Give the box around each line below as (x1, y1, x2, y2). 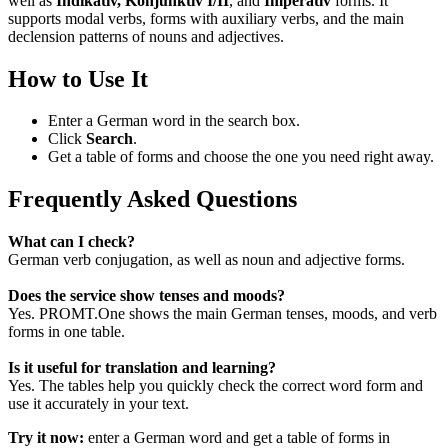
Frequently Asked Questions (8, 186, 297, 213)
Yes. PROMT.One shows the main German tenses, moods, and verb (8, 305, 437, 323)
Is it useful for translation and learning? (8, 359, 276, 377)
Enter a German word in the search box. (48, 112, 300, 130)
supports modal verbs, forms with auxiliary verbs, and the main (8, 9, 404, 27)
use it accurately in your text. (8, 395, 189, 413)
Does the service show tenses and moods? (8, 287, 285, 305)
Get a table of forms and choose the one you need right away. (48, 148, 434, 166)
